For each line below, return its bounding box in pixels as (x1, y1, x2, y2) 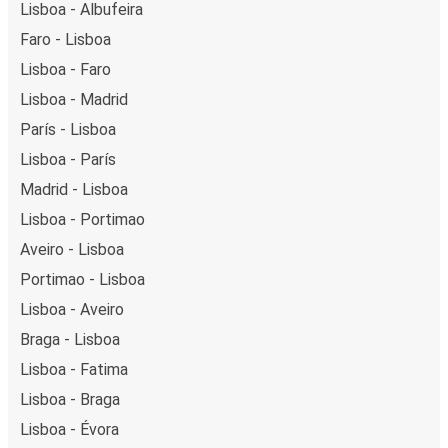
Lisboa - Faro (20, 59, 111, 79)
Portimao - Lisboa (20, 269, 145, 289)
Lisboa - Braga (20, 389, 120, 409)
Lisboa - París (20, 149, 116, 169)
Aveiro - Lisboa (20, 239, 124, 259)
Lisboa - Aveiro (20, 299, 124, 319)
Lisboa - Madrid (20, 89, 128, 109)
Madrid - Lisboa (20, 179, 128, 199)
